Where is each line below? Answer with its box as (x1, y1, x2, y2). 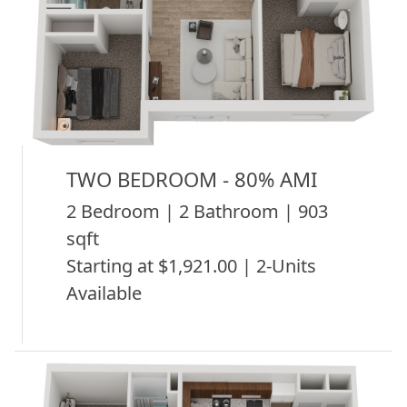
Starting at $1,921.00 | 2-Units (66, 253, 316, 278)
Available (66, 280, 142, 305)
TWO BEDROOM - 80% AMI (66, 164, 318, 193)
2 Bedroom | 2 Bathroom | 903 (66, 198, 328, 223)
